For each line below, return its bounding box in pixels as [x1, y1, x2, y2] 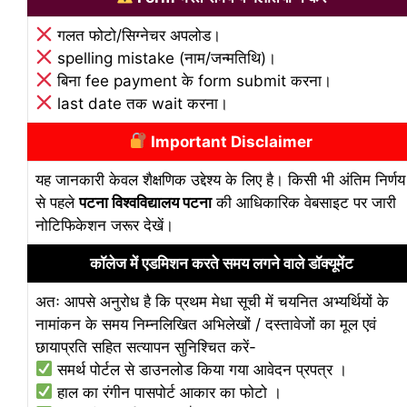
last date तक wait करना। [53, 94, 229, 113]
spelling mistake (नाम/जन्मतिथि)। [53, 48, 277, 67]
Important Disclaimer [147, 132, 313, 151]
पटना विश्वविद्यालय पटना [79, 193, 212, 212]
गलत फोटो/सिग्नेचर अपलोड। [53, 25, 222, 45]
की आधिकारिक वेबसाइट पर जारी [212, 193, 396, 212]
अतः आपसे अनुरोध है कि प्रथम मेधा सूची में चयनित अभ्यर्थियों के [35, 292, 389, 311]
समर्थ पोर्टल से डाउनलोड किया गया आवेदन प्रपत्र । [53, 360, 348, 379]
